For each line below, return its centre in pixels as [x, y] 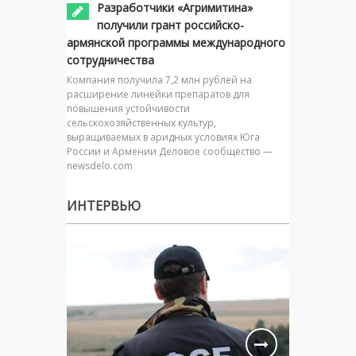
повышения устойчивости [128, 108]
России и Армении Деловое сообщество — [170, 151]
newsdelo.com [100, 165]
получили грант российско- [170, 25]
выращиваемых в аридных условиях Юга [163, 137]
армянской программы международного [176, 42]
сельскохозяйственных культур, [141, 122]
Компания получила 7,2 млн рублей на [159, 79]
